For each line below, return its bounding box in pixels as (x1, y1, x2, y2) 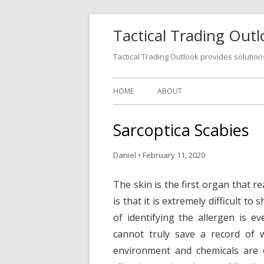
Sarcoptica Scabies (113, 119, 249, 141)
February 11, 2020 (143, 150, 205, 160)
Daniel (113, 150, 136, 160)
